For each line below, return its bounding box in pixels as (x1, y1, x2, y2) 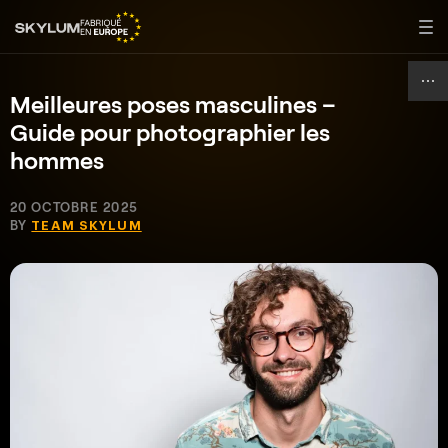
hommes (10, 145, 104, 174)
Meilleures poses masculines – (10, 89, 336, 118)
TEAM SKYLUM (31, 219, 142, 232)
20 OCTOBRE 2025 (10, 199, 138, 215)
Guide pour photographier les (10, 117, 330, 146)
